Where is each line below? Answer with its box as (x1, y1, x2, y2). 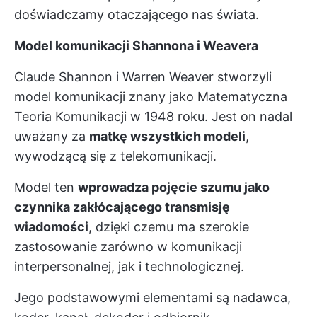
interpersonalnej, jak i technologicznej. (14, 259, 244, 274)
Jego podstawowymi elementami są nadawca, (14, 290, 291, 305)
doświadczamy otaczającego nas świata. (14, 7, 259, 22)
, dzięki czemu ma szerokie (88, 219, 249, 234)
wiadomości (14, 219, 88, 234)
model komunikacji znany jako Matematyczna (14, 89, 287, 104)
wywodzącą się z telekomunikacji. (14, 149, 217, 163)
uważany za (14, 129, 89, 144)
